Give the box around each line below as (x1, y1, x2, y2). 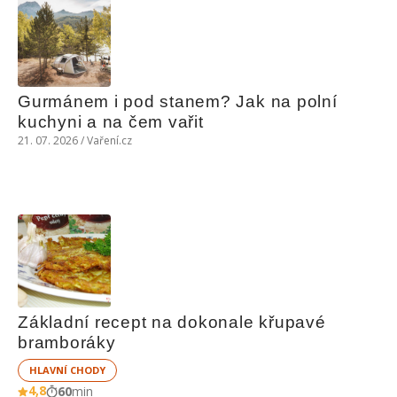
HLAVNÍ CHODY (29, 363, 105, 377)
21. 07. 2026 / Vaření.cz (18, 133, 132, 148)
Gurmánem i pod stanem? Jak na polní (18, 92, 338, 111)
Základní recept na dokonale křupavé (18, 313, 326, 331)
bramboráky (18, 333, 116, 352)
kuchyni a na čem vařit (18, 113, 204, 131)
